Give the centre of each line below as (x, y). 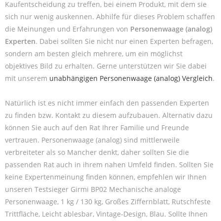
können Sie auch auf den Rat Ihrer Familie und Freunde (97, 127)
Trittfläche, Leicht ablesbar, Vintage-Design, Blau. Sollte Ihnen (106, 214)
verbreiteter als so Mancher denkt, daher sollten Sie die (97, 152)
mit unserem (27, 78)
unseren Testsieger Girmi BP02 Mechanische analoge (93, 189)
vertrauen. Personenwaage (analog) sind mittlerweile (92, 140)
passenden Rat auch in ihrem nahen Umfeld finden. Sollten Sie (109, 164)
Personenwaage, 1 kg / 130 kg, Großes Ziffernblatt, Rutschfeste (108, 201)
